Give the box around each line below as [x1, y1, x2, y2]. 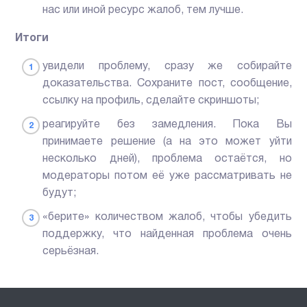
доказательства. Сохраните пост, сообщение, [42, 78, 292, 88]
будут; [42, 188, 77, 198]
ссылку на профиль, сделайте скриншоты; [42, 95, 260, 106]
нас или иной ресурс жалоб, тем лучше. [42, 5, 244, 15]
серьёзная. [42, 246, 99, 256]
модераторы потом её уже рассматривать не [42, 171, 292, 181]
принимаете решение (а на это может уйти [42, 136, 292, 147]
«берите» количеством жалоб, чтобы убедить [42, 212, 292, 222]
